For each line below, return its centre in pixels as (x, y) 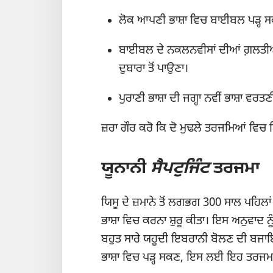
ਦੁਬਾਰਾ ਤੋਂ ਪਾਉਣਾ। (153, 69)
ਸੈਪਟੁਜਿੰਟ (180, 169)
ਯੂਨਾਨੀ (126, 169)
